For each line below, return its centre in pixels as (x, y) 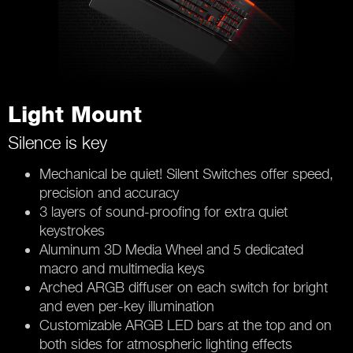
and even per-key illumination (127, 306)
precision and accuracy (109, 192)
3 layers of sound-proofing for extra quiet (163, 211)
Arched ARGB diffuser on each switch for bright (184, 287)
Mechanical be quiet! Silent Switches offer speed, (186, 173)
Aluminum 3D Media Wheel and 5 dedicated (171, 249)
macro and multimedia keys (122, 268)
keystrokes (72, 230)
